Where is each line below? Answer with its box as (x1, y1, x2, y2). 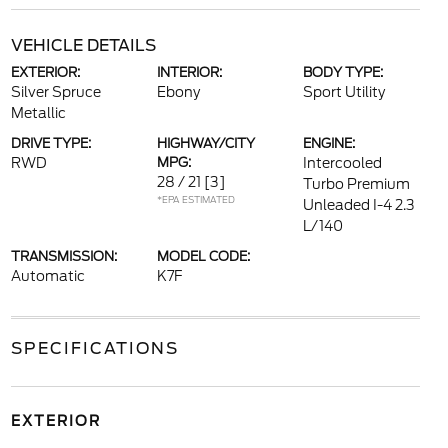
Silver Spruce (10, 84, 101, 101)
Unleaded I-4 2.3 (303, 197, 416, 214)
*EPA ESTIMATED (156, 194, 235, 206)
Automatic (10, 268, 85, 285)
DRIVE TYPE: (10, 136, 91, 152)
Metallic (10, 105, 66, 122)
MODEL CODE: (156, 249, 250, 265)
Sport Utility (303, 84, 386, 101)
